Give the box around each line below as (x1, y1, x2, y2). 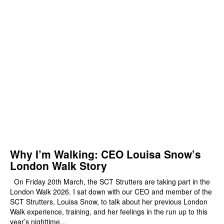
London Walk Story (10, 158, 107, 173)
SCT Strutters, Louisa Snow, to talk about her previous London (10, 196, 207, 207)
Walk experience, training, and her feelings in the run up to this (10, 206, 207, 217)
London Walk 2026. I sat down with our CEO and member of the (10, 186, 212, 197)
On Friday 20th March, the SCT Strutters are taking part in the (10, 176, 210, 187)
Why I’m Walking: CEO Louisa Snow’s (10, 146, 201, 162)
